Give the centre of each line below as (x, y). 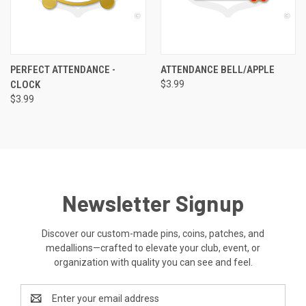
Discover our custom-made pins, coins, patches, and (153, 233)
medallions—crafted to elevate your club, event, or (153, 248)
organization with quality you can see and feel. (153, 262)
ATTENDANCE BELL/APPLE (217, 69)
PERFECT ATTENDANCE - (63, 69)
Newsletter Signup (153, 203)
